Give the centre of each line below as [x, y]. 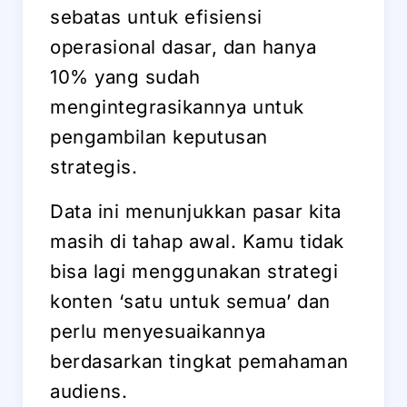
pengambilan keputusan [159, 136]
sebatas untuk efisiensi [156, 16]
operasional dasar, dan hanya [183, 46]
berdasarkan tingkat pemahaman [199, 361]
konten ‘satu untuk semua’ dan [190, 301]
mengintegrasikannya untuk [177, 106]
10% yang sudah [125, 76]
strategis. [94, 166]
